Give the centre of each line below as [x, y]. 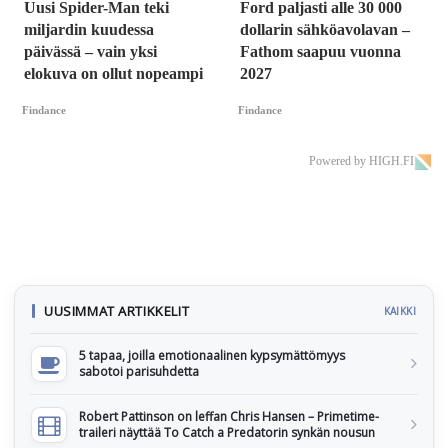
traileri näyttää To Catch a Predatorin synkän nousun [227, 433]
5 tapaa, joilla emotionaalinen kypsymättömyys [212, 356]
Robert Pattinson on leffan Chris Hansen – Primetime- [229, 417]
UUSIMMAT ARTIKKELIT [117, 311]
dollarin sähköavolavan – [325, 30]
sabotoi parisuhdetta [139, 372]
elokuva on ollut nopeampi [113, 74]
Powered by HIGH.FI [361, 161]
